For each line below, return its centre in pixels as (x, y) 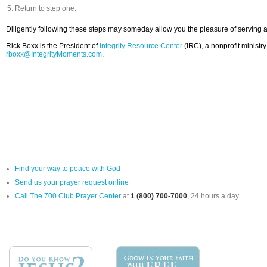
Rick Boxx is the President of (53, 46)
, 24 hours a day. (214, 196)
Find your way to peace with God (68, 169)
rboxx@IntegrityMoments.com (54, 55)
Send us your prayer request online (72, 183)
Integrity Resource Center (141, 46)
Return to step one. (46, 9)
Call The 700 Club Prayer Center (68, 196)
